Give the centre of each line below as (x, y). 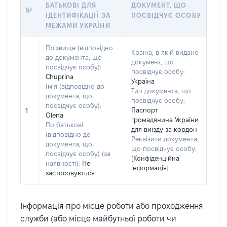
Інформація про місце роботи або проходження (112, 206)
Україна (143, 81)
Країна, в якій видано (165, 52)
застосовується (70, 173)
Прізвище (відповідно (79, 48)
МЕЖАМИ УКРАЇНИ (78, 25)
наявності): (63, 163)
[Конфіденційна (155, 158)
